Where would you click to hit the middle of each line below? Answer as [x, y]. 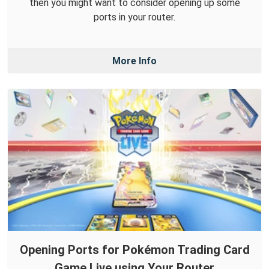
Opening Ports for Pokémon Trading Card [134, 249]
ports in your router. [134, 17]
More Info [134, 61]
